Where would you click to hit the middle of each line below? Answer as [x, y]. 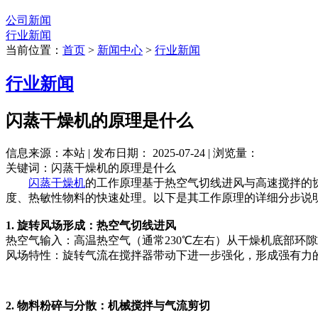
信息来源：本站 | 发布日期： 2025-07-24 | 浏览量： [132, 153]
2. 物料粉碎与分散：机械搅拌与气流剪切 [108, 305]
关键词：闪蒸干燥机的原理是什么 [91, 168]
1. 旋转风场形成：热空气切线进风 [91, 225]
